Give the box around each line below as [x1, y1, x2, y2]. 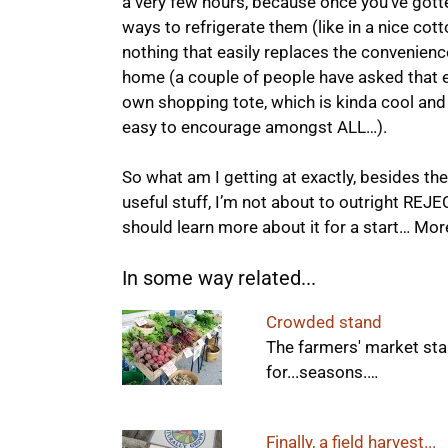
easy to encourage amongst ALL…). [122, 116, 387, 137]
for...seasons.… [266, 361, 378, 382]
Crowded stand [266, 311, 382, 332]
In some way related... [122, 265, 316, 290]
